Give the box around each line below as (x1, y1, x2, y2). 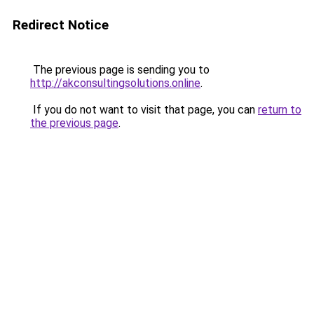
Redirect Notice (13, 17, 109, 33)
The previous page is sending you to (30, 63, 210, 76)
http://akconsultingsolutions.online (30, 76, 200, 90)
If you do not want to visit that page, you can (30, 103, 258, 116)
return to (258, 103, 301, 116)
